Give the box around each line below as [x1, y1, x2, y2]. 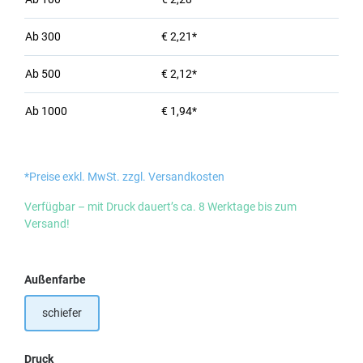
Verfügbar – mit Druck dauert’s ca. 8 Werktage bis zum [24, 200, 297, 213]
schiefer [42, 306, 82, 319]
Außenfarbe [24, 273, 86, 286]
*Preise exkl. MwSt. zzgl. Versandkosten [24, 170, 224, 183]
